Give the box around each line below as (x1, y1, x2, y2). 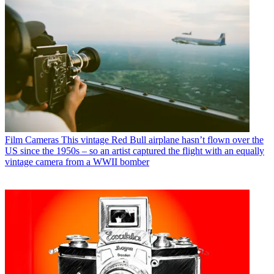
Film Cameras (5, 134, 59, 145)
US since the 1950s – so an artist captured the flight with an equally (5, 145, 264, 156)
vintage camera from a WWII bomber (5, 156, 149, 167)
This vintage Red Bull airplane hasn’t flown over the (61, 134, 264, 145)
